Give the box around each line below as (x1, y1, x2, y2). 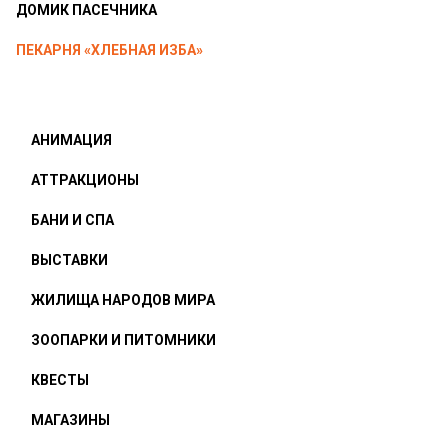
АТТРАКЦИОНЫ (31, 172, 139, 188)
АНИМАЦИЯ (31, 132, 112, 148)
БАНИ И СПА (31, 212, 114, 228)
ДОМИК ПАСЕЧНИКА (16, 2, 157, 18)
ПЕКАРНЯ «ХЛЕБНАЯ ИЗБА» (16, 42, 203, 58)
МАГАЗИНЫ (31, 412, 110, 428)
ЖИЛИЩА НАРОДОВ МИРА (31, 292, 215, 308)
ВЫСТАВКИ (31, 252, 108, 268)
